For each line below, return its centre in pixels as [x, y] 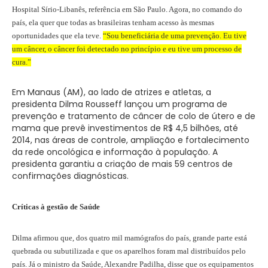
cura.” [22, 62]
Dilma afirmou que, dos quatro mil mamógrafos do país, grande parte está [130, 237]
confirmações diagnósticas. [70, 176]
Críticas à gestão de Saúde [56, 206]
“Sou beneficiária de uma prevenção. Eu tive [175, 35]
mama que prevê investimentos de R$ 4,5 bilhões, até [125, 128]
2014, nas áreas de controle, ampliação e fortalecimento [131, 140]
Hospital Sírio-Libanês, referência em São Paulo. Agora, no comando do [127, 9]
